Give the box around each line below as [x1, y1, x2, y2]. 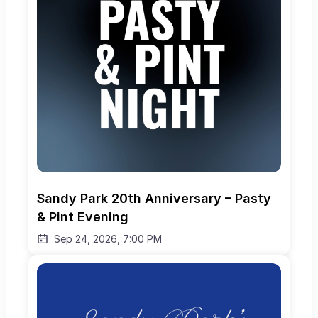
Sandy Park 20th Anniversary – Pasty [37, 191, 271, 207]
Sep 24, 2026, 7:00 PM [54, 233, 162, 246]
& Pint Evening [37, 209, 128, 225]
